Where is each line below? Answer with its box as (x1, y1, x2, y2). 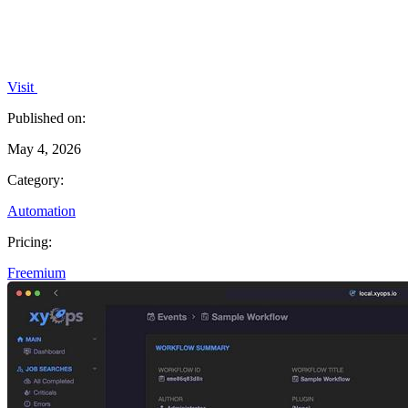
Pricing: (7, 233, 52, 250)
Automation (7, 202, 76, 219)
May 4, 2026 (7, 140, 81, 157)
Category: (7, 171, 64, 188)
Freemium (7, 264, 66, 280)
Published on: (7, 109, 86, 126)
